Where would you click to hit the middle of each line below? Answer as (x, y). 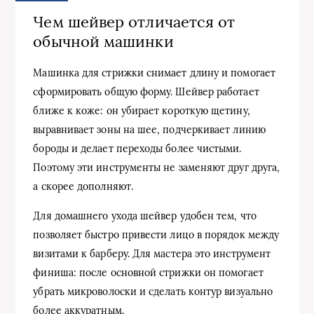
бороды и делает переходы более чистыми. (137, 149)
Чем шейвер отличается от (134, 22)
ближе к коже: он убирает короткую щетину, (142, 111)
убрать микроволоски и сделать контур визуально (153, 292)
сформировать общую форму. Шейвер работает (146, 92)
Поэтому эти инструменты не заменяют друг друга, (157, 168)
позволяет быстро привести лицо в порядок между (156, 235)
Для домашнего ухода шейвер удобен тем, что (145, 216)
